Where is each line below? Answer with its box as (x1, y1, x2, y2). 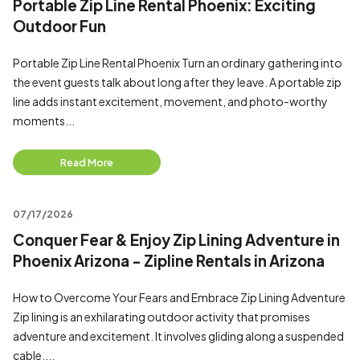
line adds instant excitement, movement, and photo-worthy (13, 94, 328, 108)
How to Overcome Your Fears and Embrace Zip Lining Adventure (13, 290, 346, 305)
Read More (60, 156, 113, 169)
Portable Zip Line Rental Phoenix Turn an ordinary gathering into (13, 55, 342, 70)
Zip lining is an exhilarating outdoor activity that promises (13, 309, 310, 324)
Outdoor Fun (13, 17, 106, 35)
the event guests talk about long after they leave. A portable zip (13, 75, 342, 89)
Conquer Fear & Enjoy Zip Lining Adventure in (13, 231, 340, 249)
